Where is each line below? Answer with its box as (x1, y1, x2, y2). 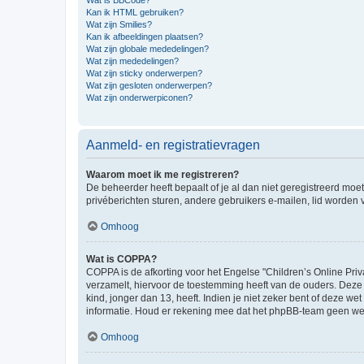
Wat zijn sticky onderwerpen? (86, 68, 202, 78)
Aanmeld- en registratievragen (86, 138, 260, 152)
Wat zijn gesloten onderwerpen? (86, 80, 212, 90)
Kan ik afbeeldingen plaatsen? (86, 32, 203, 41)
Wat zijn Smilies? (86, 19, 152, 29)
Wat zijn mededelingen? (86, 56, 179, 66)
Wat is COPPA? (86, 253, 157, 265)
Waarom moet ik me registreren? (86, 169, 239, 180)
